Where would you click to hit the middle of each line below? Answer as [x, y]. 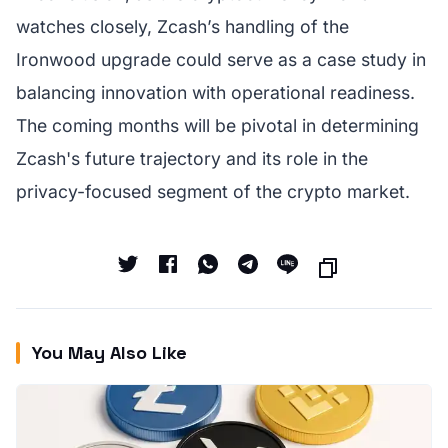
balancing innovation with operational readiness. [215, 92]
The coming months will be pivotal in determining [217, 125]
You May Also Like [109, 352]
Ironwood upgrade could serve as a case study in [221, 59]
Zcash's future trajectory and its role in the [192, 158]
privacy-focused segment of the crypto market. [213, 191]
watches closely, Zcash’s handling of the [182, 26]
